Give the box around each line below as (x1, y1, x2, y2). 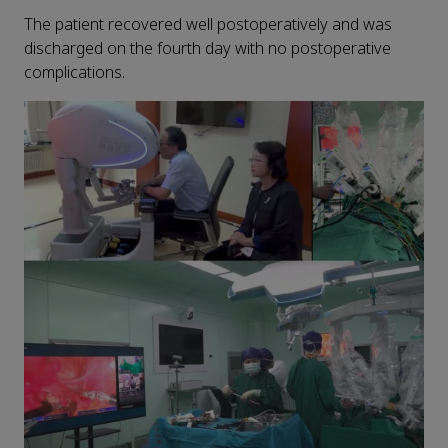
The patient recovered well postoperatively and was (24, 13, 392, 37)
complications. (24, 61, 125, 85)
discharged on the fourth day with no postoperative (24, 37, 391, 61)
